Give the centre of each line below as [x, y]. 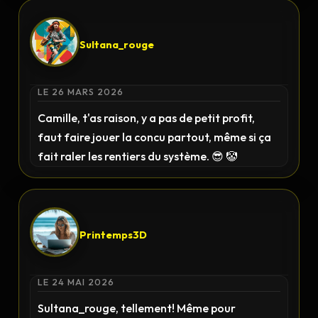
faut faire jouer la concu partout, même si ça [155, 137]
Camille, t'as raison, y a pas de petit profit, [147, 118]
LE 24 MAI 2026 [76, 282]
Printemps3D [114, 235]
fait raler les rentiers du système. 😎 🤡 [138, 156]
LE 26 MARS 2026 [81, 92]
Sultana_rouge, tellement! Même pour [137, 308]
